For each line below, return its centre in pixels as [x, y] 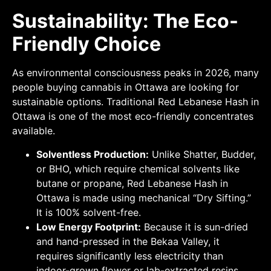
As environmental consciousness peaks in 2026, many [135, 73]
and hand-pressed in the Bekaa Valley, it [128, 241]
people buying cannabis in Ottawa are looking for [126, 87]
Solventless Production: [93, 154]
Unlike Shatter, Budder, [202, 154]
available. [34, 131]
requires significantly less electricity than [130, 256]
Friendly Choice [87, 44]
